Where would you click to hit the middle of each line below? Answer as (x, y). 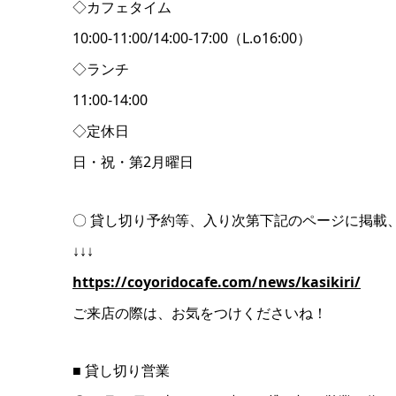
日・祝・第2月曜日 (133, 161)
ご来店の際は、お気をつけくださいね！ (200, 312)
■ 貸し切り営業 (121, 371)
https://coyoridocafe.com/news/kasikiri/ (217, 282)
